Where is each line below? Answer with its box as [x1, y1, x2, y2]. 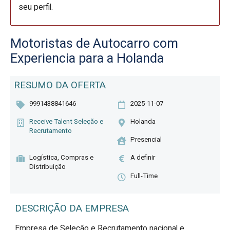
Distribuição [29, 163, 66, 171]
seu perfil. [18, 2, 53, 12]
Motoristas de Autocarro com [10, 35, 178, 51]
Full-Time [130, 171, 158, 180]
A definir [130, 154, 155, 162]
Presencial [130, 136, 162, 144]
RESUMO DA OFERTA [14, 79, 106, 91]
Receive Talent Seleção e [29, 117, 104, 125]
